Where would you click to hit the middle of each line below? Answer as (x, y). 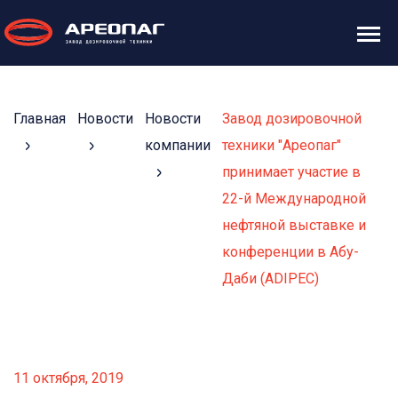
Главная (40, 119)
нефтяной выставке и (294, 225)
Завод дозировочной (292, 119)
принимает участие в (291, 172)
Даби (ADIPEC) (271, 279)
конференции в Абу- (291, 252)
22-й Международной (294, 199)
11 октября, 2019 (68, 378)
